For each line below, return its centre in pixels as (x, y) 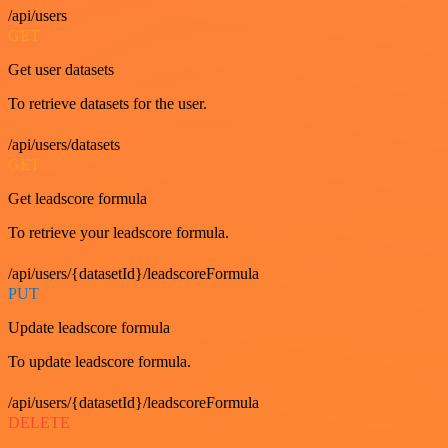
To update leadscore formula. (99, 361)
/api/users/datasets (64, 144)
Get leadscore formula (77, 198)
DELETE (39, 422)
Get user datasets (61, 69)
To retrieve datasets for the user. (107, 103)
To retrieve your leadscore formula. (118, 232)
